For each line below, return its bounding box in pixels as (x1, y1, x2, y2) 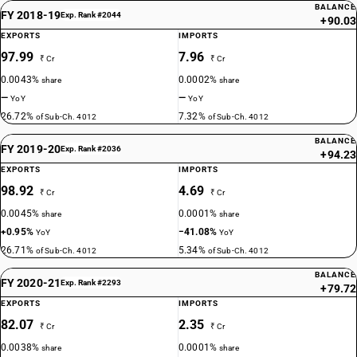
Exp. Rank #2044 (60, 10, 121, 19)
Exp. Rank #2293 (60, 278, 121, 287)
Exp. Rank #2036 (60, 144, 121, 153)
